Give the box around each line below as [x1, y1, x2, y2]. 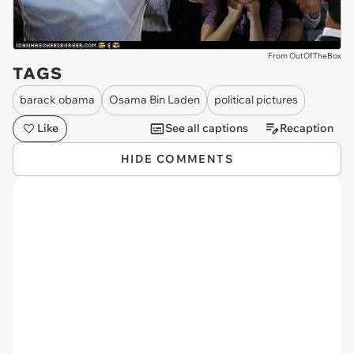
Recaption [280, 121, 333, 136]
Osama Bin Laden [109, 92, 200, 107]
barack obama [20, 92, 95, 107]
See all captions [165, 121, 248, 136]
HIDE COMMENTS [120, 151, 234, 166]
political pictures [214, 92, 298, 107]
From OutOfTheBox [268, 50, 341, 61]
